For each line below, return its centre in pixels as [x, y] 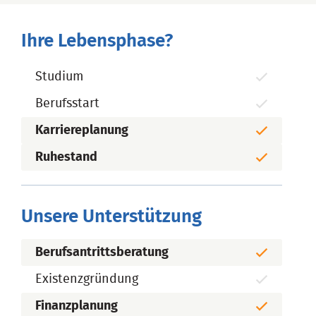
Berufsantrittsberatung [102, 252]
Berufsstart [67, 103]
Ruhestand [66, 157]
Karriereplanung [82, 130]
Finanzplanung [77, 306]
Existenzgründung [87, 279]
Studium [59, 77]
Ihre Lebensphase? [97, 41]
